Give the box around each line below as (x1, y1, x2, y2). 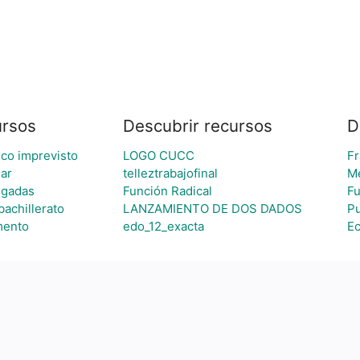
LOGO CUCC (122, 148, 194, 163)
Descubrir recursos (122, 116, 272, 136)
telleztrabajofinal (122, 166, 218, 181)
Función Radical (122, 183, 212, 198)
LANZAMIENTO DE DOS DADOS (122, 201, 302, 216)
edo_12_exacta (122, 219, 204, 234)
